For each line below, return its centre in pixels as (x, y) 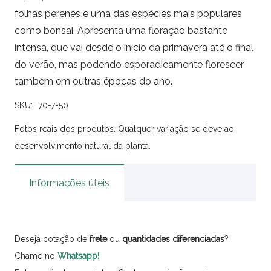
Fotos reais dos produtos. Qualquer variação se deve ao (124, 129)
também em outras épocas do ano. (93, 81)
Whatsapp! (78, 256)
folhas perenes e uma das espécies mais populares (128, 13)
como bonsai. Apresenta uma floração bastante (121, 30)
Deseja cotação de (52, 239)
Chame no (36, 256)
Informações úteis (69, 183)
